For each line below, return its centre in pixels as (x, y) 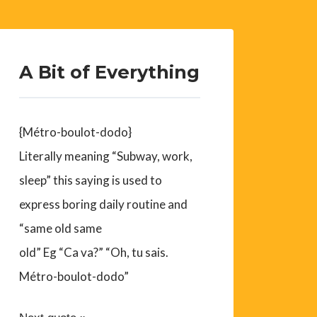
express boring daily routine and (104, 204)
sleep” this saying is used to (91, 180)
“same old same (61, 229)
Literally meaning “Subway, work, (106, 156)
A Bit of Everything (110, 72)
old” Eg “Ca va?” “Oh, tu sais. (94, 253)
